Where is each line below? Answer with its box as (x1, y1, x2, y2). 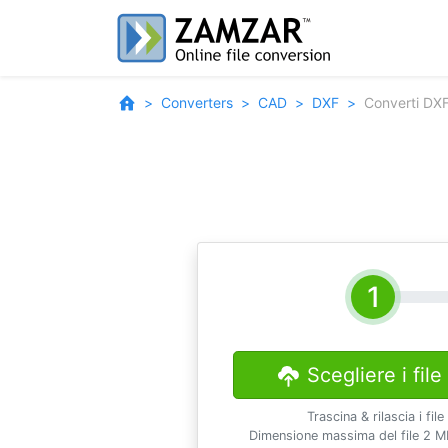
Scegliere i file (306, 363, 442, 387)
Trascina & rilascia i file (307, 409, 445, 424)
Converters (161, 94, 233, 111)
